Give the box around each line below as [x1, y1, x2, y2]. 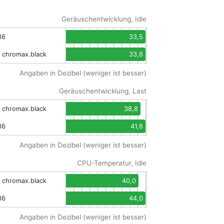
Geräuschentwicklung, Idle [61, 15, 146, 23]
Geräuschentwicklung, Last [59, 87, 146, 95]
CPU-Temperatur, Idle [77, 159, 146, 167]
